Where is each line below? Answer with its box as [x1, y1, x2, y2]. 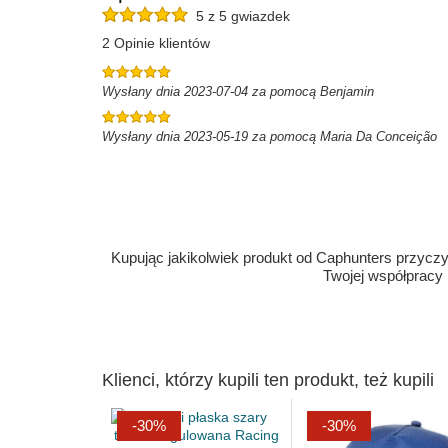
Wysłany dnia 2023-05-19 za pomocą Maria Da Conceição [102, 129, 437, 144]
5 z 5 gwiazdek [188, 8, 290, 25]
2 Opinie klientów [102, 35, 210, 51]
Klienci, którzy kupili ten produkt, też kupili [102, 370, 434, 390]
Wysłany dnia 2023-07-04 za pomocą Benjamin [102, 84, 374, 99]
